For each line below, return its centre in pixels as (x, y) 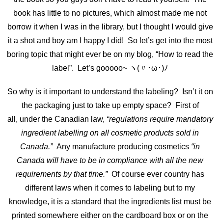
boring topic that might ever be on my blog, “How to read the (110, 54)
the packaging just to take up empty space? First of (110, 105)
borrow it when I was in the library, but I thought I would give (110, 27)
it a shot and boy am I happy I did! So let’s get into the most (110, 40)
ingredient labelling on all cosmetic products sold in (110, 133)
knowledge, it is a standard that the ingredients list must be (110, 201)
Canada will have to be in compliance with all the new (110, 160)
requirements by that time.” (63, 174)
